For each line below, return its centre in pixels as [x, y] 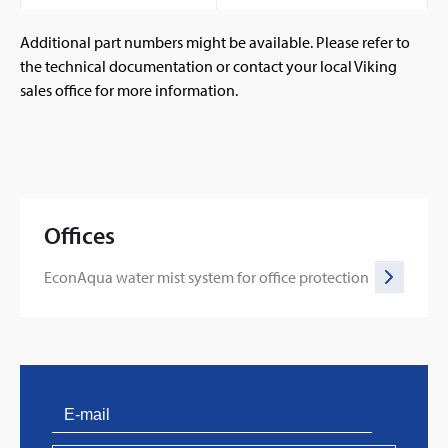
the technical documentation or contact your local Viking [208, 66]
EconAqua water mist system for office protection [206, 276]
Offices [79, 235]
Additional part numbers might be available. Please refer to [215, 42]
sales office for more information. [129, 90]
